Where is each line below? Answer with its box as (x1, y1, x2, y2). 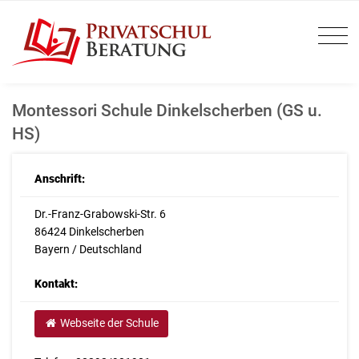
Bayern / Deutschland (34, 243, 142, 256)
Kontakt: (34, 277, 78, 291)
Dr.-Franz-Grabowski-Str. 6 (34, 208, 166, 221)
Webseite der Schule (58, 317, 159, 330)
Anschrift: (34, 172, 85, 186)
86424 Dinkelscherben (34, 225, 144, 239)
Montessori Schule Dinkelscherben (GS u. (12, 100, 322, 120)
